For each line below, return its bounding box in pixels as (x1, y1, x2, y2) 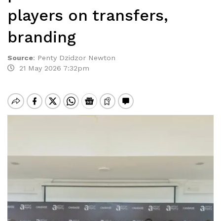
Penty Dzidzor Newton (37, 54, 115, 62)
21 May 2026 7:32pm (14, 64, 89, 72)
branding (7, 28, 76, 46)
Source (7, 54, 33, 62)
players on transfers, (7, 6, 168, 25)
